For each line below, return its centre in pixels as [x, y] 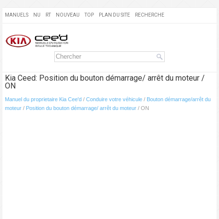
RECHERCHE [150, 15]
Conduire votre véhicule [114, 99]
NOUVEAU [68, 15]
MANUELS [17, 15]
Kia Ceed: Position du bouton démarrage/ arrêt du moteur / [105, 78]
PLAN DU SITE [114, 15]
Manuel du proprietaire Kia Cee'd [43, 99]
